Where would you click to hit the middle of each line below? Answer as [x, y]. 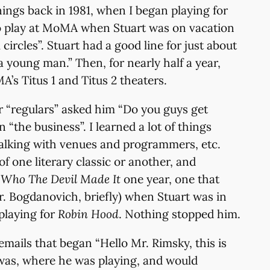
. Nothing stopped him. [180, 214]
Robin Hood [88, 214]
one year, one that [170, 179]
